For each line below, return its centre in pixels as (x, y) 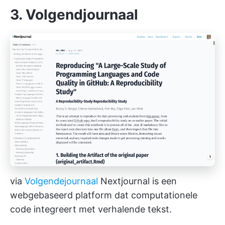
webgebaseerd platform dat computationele (104, 195)
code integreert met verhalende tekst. (91, 209)
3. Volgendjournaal (74, 14)
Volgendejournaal (61, 181)
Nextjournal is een (137, 181)
